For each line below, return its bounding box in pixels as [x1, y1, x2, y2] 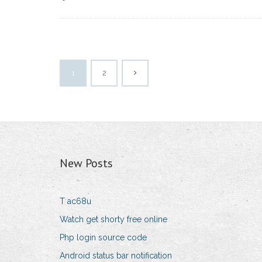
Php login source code [60, 233, 147, 243]
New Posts [60, 156, 113, 171]
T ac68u [60, 196, 91, 206]
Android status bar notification [60, 251, 172, 261]
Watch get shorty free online [60, 215, 167, 225]
